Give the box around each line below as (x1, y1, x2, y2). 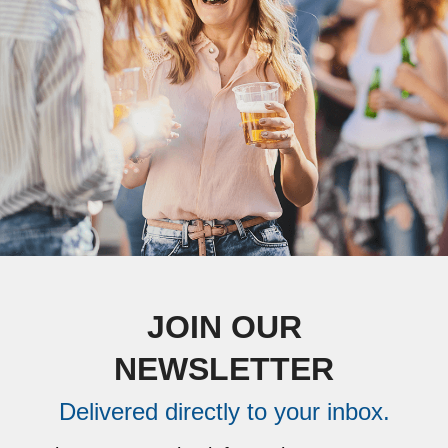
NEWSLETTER (114, 351, 334, 388)
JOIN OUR (146, 309, 302, 346)
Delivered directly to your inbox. (58, 398, 390, 426)
